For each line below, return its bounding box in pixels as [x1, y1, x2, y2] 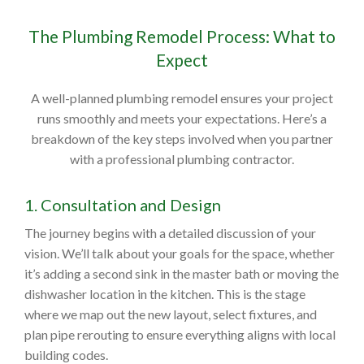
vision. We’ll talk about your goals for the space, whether [24, 245, 335, 262]
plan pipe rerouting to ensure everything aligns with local [24, 327, 336, 343]
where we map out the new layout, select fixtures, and [24, 306, 317, 323]
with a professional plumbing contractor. [70, 151, 294, 167]
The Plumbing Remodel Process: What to [28, 26, 336, 47]
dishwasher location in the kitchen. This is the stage [24, 286, 305, 302]
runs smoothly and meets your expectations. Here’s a [37, 110, 327, 127]
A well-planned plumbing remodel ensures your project [31, 90, 333, 106]
